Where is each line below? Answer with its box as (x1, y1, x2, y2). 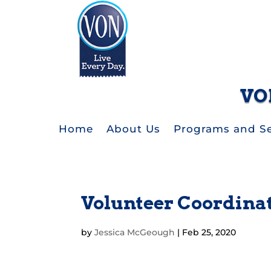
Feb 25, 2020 (182, 227, 237, 238)
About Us (106, 123, 160, 135)
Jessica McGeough (94, 227, 175, 238)
